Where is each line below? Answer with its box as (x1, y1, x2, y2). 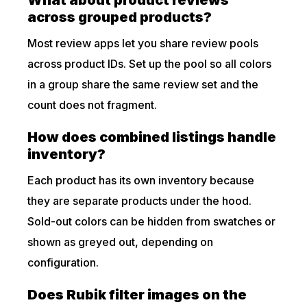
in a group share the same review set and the (27, 77, 259, 91)
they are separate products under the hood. (27, 194, 252, 208)
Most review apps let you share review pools (27, 36, 259, 50)
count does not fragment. (27, 98, 158, 112)
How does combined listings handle (27, 129, 277, 145)
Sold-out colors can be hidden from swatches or (27, 214, 276, 228)
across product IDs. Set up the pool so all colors (27, 57, 272, 71)
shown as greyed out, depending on (27, 235, 214, 249)
